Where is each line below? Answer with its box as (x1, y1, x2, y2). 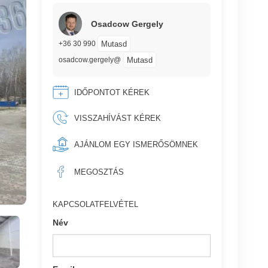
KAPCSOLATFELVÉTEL (53, 199, 139, 209)
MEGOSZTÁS (74, 167, 124, 176)
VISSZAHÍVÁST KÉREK (74, 113, 161, 123)
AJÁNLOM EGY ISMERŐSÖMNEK (74, 139, 198, 149)
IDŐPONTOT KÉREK (74, 87, 150, 97)
